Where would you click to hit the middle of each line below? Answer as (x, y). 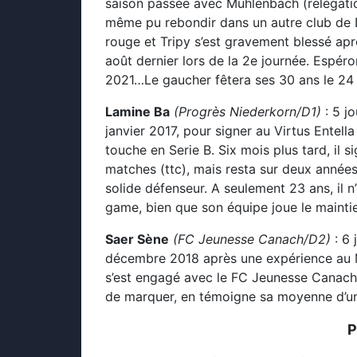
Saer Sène (137, 239)
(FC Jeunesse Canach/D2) (250, 239)
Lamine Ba (137, 112)
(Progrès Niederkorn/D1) (247, 112)
